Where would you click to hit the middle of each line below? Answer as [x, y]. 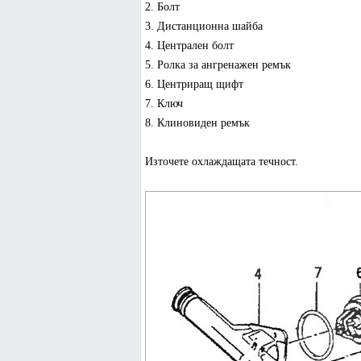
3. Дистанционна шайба [203, 26]
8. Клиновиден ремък [197, 123]
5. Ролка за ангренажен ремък [218, 65]
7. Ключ [164, 104]
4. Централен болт [189, 46]
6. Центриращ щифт [194, 84]
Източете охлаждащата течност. [221, 162]
